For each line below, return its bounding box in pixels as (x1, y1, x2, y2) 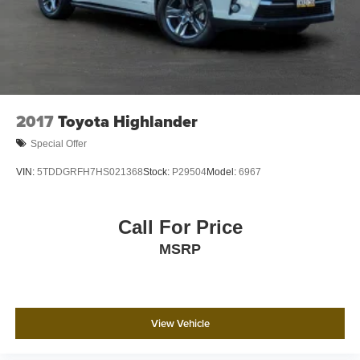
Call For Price (117, 216, 243, 239)
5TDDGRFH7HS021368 (37, 166, 143, 178)
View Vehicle (150, 315, 210, 331)
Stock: (143, 166, 172, 178)
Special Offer (31, 137, 87, 149)
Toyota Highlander (58, 109, 198, 134)
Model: (207, 166, 239, 178)
